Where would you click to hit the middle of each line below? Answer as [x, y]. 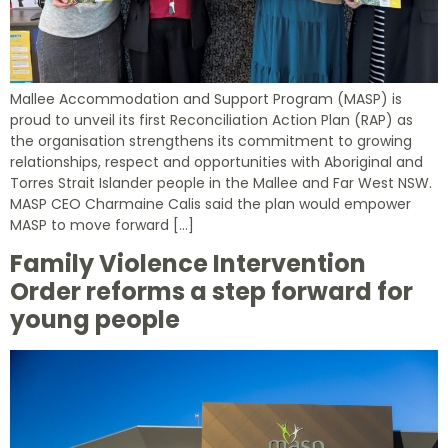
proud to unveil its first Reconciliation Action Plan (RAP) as [211, 119]
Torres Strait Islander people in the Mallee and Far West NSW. [221, 182]
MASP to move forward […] [102, 224]
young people [95, 320]
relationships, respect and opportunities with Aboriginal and [216, 161]
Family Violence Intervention [188, 264]
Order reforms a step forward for [211, 292]
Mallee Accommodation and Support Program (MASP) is [206, 98]
